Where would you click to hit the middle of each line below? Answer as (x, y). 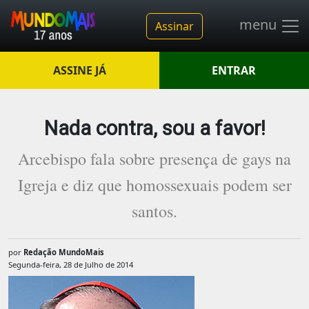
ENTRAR (234, 70)
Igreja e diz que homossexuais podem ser (154, 185)
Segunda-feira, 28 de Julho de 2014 (71, 265)
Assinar (174, 26)
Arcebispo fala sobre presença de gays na (154, 159)
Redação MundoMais (64, 252)
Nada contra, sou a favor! (154, 128)
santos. (154, 211)
